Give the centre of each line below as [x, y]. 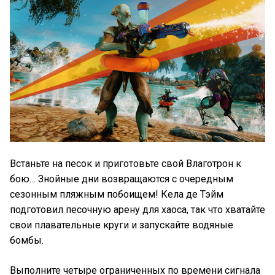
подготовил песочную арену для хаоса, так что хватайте [137, 210]
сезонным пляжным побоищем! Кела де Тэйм [117, 195]
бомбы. [27, 241]
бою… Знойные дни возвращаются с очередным [122, 179]
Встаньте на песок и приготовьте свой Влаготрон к [126, 164]
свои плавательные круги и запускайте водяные [122, 225]
